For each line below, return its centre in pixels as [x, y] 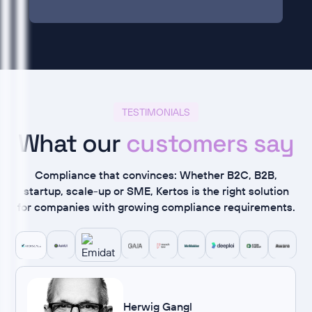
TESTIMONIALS [156, 112]
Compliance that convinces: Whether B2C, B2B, [156, 175]
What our [72, 143]
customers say [210, 143]
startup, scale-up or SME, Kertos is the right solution [156, 191]
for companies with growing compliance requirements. [156, 207]
